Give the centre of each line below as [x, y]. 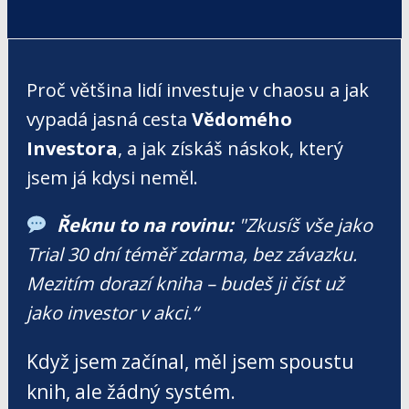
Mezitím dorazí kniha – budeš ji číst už [185, 284]
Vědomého [242, 120]
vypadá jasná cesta [109, 120]
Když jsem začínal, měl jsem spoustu [190, 362]
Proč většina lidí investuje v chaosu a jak [198, 90]
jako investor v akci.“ [112, 313]
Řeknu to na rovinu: [145, 225]
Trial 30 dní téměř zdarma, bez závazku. [192, 255]
